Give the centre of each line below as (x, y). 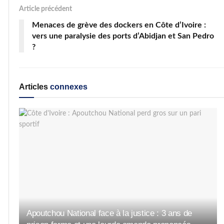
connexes (68, 86)
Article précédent (45, 9)
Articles (33, 86)
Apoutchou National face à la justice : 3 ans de (109, 213)
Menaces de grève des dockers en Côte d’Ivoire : (119, 25)
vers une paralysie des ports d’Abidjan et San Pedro (123, 36)
